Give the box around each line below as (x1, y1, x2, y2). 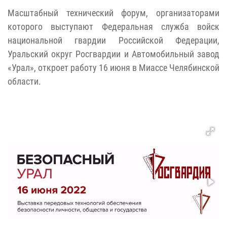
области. (8, 76, 41, 87)
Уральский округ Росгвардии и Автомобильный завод (8, 49, 219, 60)
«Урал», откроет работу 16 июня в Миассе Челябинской (8, 62, 219, 73)
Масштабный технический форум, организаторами (8, 8, 219, 19)
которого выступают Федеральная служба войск (8, 21, 219, 32)
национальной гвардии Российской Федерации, (8, 35, 219, 46)
